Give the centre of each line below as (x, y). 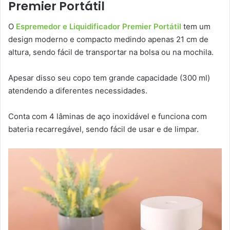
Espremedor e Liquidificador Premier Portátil (99, 27)
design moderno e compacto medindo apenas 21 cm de (108, 40)
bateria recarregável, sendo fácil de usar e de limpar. (103, 129)
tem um (197, 27)
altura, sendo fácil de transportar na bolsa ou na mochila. (111, 52)
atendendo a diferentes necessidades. (78, 91)
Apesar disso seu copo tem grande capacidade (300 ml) (109, 78)
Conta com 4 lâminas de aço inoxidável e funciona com (108, 117)
